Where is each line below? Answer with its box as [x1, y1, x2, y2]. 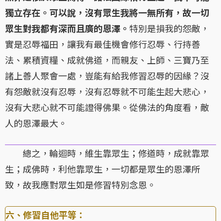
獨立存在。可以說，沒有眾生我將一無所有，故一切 [5, 6, 209, 19]
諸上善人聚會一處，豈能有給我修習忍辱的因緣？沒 [5, 69, 209, 82]
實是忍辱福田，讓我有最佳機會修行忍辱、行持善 [5, 37, 200, 51]
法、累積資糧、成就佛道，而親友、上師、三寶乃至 [5, 53, 209, 67]
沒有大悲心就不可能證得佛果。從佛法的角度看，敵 [5, 101, 209, 114]
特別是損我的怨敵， [129, 22, 209, 35]
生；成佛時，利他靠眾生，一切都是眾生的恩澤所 [5, 162, 200, 176]
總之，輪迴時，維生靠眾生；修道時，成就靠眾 [5, 147, 209, 160]
